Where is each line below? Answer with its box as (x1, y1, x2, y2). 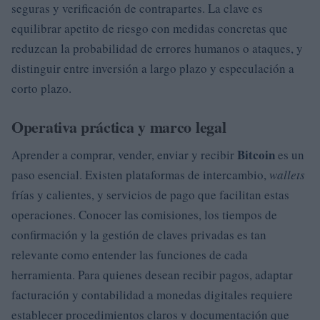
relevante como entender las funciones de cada (11, 246, 248, 263)
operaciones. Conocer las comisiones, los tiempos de (11, 206, 277, 223)
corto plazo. (11, 79, 71, 96)
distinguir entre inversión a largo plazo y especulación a (11, 59, 294, 76)
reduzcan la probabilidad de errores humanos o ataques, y (11, 39, 303, 56)
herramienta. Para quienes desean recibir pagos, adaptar (11, 266, 293, 283)
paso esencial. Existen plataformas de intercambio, (11, 166, 269, 183)
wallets (269, 166, 305, 183)
